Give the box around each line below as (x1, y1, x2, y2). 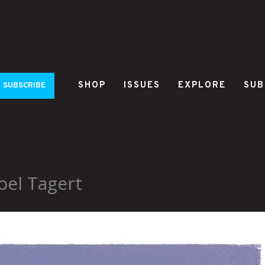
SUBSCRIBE (3, 80, 46, 91)
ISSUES (124, 79, 160, 91)
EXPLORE (178, 79, 226, 91)
